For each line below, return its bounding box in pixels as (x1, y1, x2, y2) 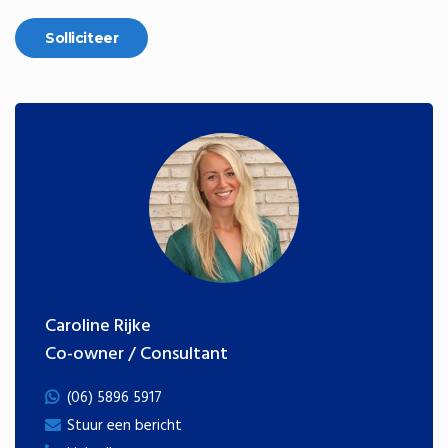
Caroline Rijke (45, 312, 151, 341)
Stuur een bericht (67, 414, 182, 438)
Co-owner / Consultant (45, 340, 228, 369)
